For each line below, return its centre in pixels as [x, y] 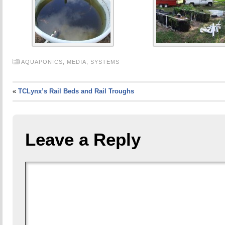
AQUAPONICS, [44, 62]
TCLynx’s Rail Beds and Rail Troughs [76, 91]
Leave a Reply [83, 139]
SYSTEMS [105, 62]
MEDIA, [78, 62]
